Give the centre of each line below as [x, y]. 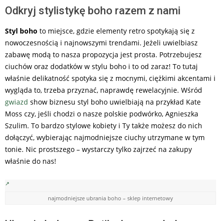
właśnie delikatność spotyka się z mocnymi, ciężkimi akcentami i [110, 78]
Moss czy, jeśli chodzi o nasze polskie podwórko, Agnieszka [102, 113]
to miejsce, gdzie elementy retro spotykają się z [116, 31]
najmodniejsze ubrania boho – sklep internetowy [110, 198]
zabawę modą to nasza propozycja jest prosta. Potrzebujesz [103, 54]
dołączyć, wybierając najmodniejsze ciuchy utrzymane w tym [105, 137]
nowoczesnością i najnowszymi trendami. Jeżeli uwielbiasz [101, 42]
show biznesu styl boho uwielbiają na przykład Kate [114, 102]
